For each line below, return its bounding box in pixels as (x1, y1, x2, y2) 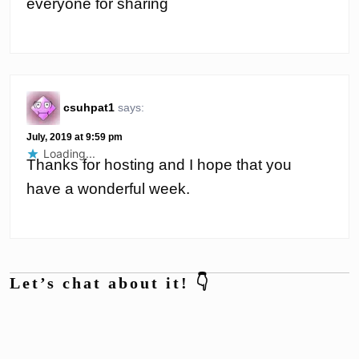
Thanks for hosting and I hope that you (26, 155, 292, 173)
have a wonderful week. (26, 179, 190, 197)
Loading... (43, 146, 95, 160)
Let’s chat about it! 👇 (10, 273, 211, 292)
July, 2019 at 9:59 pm (26, 131, 123, 143)
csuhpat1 (63, 100, 115, 114)
